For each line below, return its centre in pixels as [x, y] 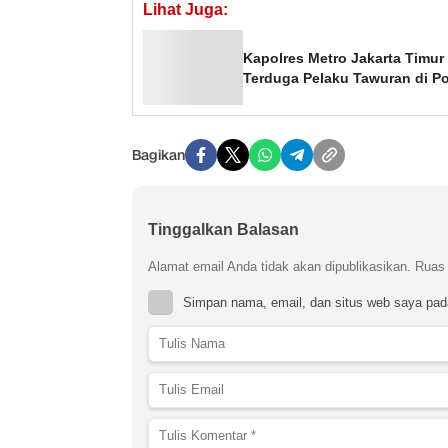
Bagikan [158, 155]
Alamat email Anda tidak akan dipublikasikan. [279, 267]
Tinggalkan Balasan [223, 230]
